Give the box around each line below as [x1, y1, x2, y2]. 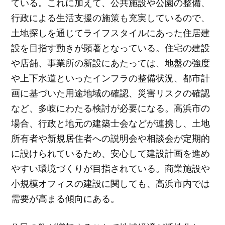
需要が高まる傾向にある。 [11, 192, 120, 205]
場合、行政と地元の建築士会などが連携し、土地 [11, 117, 210, 130]
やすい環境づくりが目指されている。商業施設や [11, 162, 210, 175]
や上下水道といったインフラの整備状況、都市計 [11, 72, 210, 84]
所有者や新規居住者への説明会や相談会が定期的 [11, 132, 210, 145]
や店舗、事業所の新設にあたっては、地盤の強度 [11, 57, 210, 69]
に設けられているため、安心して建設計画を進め [11, 147, 210, 160]
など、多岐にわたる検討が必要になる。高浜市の [11, 102, 210, 115]
